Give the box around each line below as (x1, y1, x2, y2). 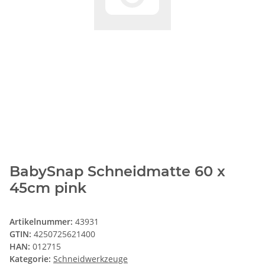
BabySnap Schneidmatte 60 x (9, 163, 225, 180)
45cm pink (9, 179, 86, 197)
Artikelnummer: (9, 216, 75, 228)
